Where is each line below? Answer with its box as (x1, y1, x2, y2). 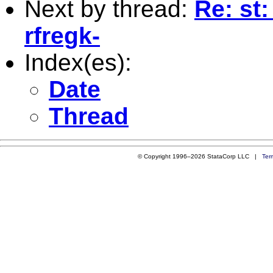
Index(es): (24, 49, 132, 76)
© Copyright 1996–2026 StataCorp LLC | (137, 152, 262, 160)
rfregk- (24, 22, 100, 49)
